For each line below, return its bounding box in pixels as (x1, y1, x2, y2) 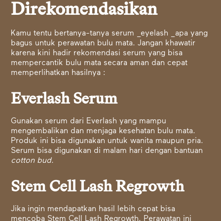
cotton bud (11, 157, 52, 165)
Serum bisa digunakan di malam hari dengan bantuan (11, 147, 203, 155)
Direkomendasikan (11, 1, 158, 19)
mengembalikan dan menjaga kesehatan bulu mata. (11, 127, 196, 135)
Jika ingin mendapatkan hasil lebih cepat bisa (11, 205, 176, 213)
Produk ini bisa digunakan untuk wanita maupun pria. (11, 137, 204, 145)
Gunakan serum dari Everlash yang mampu (11, 117, 167, 125)
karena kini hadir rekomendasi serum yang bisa (11, 49, 183, 57)
